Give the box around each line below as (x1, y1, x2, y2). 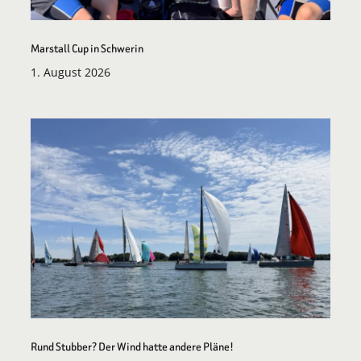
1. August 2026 (31, 64, 110, 80)
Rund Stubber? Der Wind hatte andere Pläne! (31, 338, 234, 355)
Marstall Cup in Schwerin (31, 39, 143, 56)
